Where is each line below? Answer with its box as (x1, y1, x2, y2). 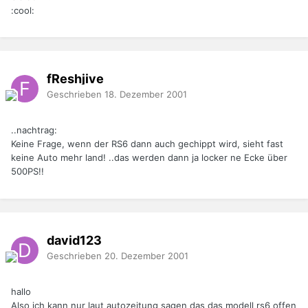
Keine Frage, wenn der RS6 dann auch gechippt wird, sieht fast (11, 138, 283, 150)
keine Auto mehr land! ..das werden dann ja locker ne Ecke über (11, 152, 287, 164)
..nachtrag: (11, 124, 57, 136)
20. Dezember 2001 (104, 250, 188, 261)
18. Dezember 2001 (104, 88, 187, 100)
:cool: (11, 4, 34, 16)
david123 (47, 232, 102, 247)
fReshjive (47, 71, 104, 86)
